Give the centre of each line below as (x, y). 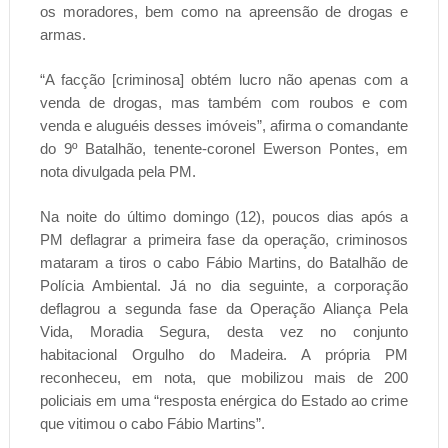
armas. (62, 34)
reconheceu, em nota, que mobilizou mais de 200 (224, 377)
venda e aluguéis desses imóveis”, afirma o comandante (224, 125)
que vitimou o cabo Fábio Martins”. (152, 423)
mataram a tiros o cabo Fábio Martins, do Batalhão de (224, 262)
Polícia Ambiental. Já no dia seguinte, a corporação (224, 285)
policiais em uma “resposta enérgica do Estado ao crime (224, 400)
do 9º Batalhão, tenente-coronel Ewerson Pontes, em (224, 148)
